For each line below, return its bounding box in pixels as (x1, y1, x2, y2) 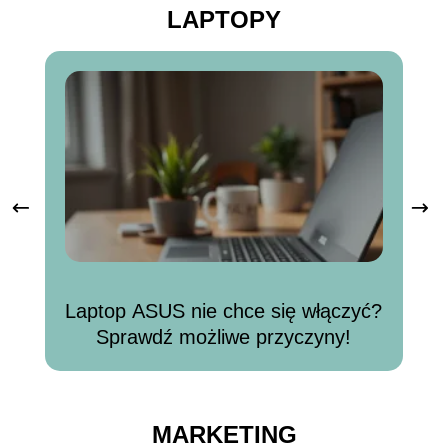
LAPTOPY (167, 6, 281, 33)
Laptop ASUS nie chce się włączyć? (65, 300, 383, 323)
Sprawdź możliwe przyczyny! (96, 326, 352, 349)
